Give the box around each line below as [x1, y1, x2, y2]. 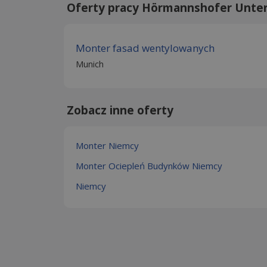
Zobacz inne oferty [67, 102, 173, 118]
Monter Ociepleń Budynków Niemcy [76, 159, 222, 172]
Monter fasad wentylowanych [76, 41, 215, 55]
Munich [76, 58, 104, 70]
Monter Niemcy [76, 139, 139, 151]
